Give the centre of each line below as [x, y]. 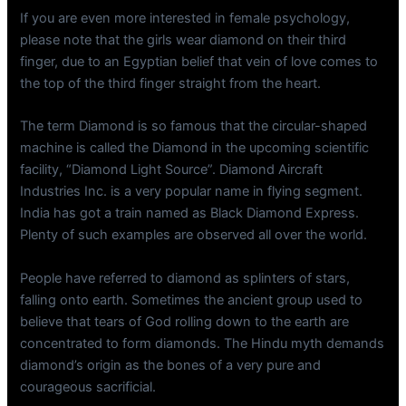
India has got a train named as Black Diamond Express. [190, 213]
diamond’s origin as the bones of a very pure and [171, 365]
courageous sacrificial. [88, 387]
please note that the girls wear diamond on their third [184, 40]
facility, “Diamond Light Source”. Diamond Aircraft [172, 170]
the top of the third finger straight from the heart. [171, 83]
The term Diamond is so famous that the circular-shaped [194, 126]
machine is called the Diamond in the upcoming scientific [195, 148]
